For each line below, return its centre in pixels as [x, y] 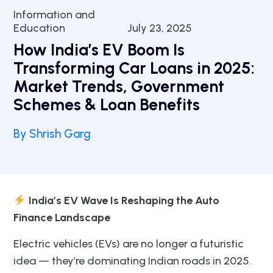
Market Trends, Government [119, 86]
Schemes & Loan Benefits [107, 105]
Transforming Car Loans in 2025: [134, 68]
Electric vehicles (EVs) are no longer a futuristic [129, 243]
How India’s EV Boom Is [99, 50]
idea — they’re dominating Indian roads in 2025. [133, 261]
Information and [54, 14]
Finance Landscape [62, 217]
